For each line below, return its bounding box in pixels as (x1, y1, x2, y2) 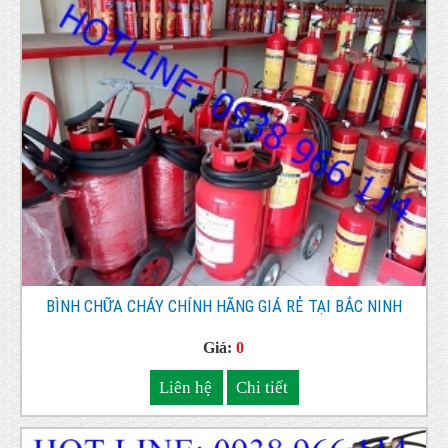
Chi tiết (236, 378, 289, 398)
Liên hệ (159, 378, 213, 398)
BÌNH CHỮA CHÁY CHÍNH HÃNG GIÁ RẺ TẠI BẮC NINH (46, 296, 402, 317)
